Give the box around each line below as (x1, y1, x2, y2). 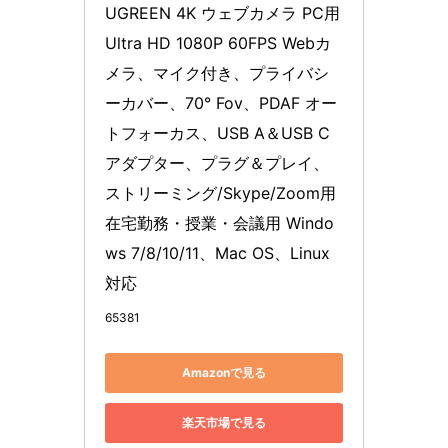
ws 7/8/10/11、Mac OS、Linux (105, 242, 330, 263)
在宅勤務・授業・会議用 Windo (105, 212, 334, 233)
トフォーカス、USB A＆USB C (105, 122, 330, 143)
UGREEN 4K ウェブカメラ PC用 (105, 2, 340, 23)
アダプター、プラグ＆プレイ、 (105, 152, 329, 173)
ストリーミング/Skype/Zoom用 (105, 182, 336, 203)
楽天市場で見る (182, 415, 266, 431)
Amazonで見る (182, 365, 266, 381)
